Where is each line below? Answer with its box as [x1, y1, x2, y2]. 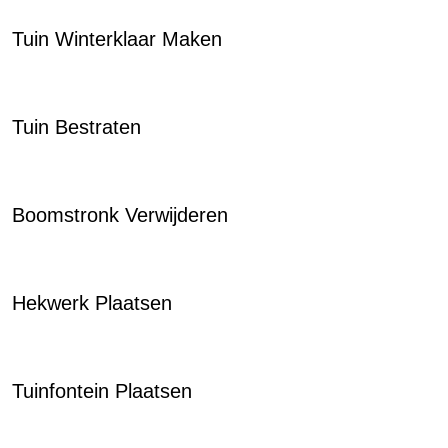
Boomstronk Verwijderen [12, 204, 228, 226]
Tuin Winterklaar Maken [12, 28, 222, 50]
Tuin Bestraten [12, 116, 141, 138]
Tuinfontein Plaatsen [12, 380, 192, 402]
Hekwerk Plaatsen [12, 292, 172, 314]
